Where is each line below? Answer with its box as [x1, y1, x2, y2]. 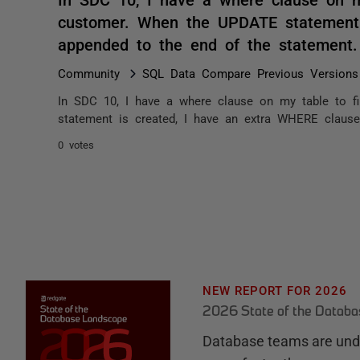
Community [58, 67, 120, 79]
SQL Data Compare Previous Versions [142, 67, 358, 79]
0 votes [58, 139, 94, 149]
